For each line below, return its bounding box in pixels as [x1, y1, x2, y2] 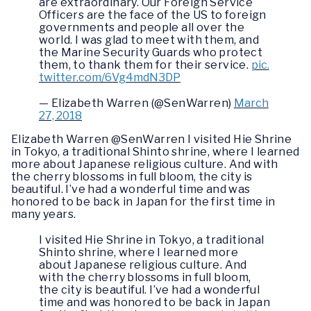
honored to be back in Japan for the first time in [11, 194, 276, 208]
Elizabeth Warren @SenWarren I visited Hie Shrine [11, 132, 292, 146]
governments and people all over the [39, 20, 244, 34]
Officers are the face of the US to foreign [39, 8, 267, 22]
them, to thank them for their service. [39, 58, 251, 72]
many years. [11, 207, 76, 221]
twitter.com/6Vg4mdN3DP [39, 70, 180, 84]
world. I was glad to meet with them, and [39, 33, 259, 47]
